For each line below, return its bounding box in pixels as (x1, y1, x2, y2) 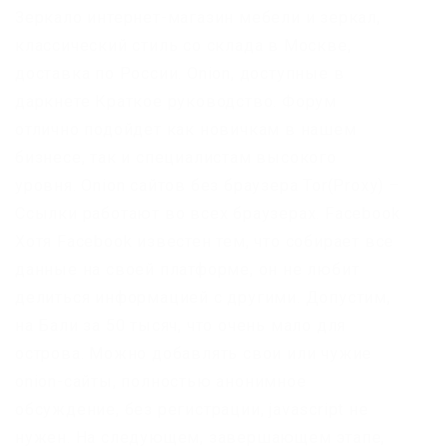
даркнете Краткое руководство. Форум (15, 92, 338, 112)
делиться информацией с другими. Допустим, (15, 288, 391, 308)
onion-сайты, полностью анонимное (15, 372, 307, 392)
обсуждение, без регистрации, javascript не (15, 400, 369, 420)
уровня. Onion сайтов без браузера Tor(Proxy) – (15, 176, 400, 196)
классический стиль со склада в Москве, (15, 36, 352, 56)
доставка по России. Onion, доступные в (15, 64, 345, 84)
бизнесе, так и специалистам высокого (15, 148, 337, 168)
